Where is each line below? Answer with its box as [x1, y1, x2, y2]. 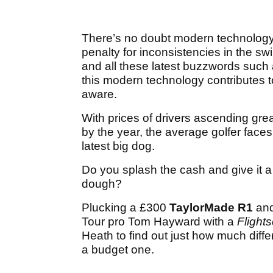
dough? [82, 177, 122, 191]
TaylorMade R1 [169, 201, 253, 214]
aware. [82, 88, 117, 101]
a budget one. [82, 243, 154, 257]
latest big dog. [82, 140, 155, 153]
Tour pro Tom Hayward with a [82, 215, 237, 229]
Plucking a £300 [82, 201, 169, 214]
